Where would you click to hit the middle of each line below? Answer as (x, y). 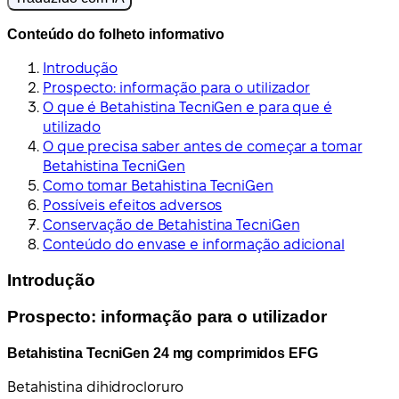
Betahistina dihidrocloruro (96, 387)
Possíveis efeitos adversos (133, 205)
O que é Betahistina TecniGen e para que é (187, 107)
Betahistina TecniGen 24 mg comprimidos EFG (163, 353)
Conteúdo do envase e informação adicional (194, 244)
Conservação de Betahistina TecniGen (171, 224)
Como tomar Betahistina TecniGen (158, 185)
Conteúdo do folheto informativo (116, 34)
